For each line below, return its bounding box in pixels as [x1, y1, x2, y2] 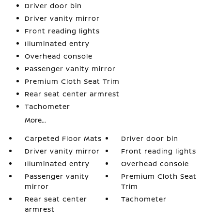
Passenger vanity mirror [24, 64, 116, 73]
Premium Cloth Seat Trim [24, 77, 120, 86]
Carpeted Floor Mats [24, 134, 102, 143]
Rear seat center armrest [24, 89, 120, 98]
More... [24, 115, 46, 124]
